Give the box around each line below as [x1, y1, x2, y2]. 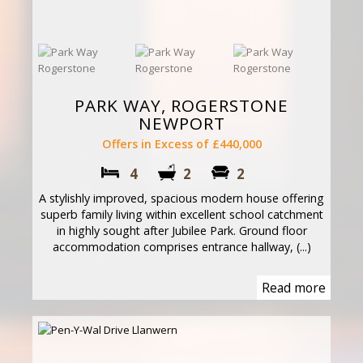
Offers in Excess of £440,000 [101, 135, 262, 152]
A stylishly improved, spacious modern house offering [39, 190, 324, 206]
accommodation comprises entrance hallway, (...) [52, 238, 311, 254]
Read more [262, 278, 326, 297]
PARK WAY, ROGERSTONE [75, 93, 288, 117]
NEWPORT [138, 111, 225, 135]
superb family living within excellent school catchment [40, 206, 323, 222]
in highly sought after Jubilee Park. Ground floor [56, 222, 307, 238]
